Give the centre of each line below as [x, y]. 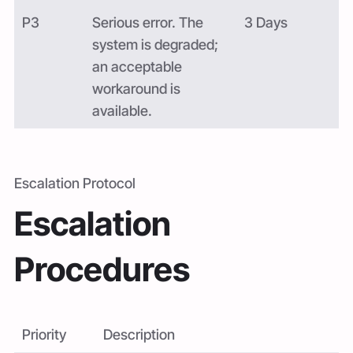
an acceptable [137, 66]
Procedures [102, 269]
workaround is [137, 88]
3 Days [266, 22]
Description [139, 334]
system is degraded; [156, 44]
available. [123, 110]
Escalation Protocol [75, 183]
